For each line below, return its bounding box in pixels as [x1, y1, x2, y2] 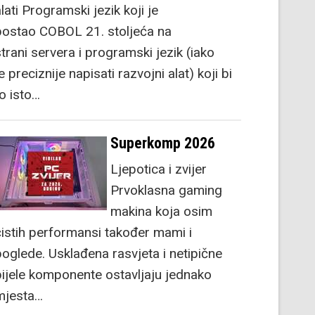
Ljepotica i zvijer [110, 160, 207, 177]
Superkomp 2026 [110, 134, 215, 152]
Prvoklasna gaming [110, 181, 222, 198]
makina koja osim [110, 202, 212, 219]
